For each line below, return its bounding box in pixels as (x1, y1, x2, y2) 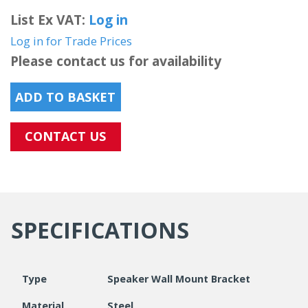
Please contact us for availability (10, 52, 221, 71)
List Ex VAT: (10, 10, 89, 30)
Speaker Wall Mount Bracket (107, 272, 250, 285)
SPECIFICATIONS (11, 214, 189, 245)
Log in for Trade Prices (10, 33, 132, 49)
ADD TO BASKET (15, 88, 116, 105)
